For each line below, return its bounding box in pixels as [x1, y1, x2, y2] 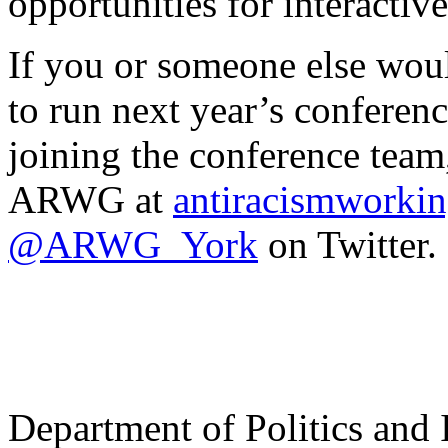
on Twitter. [258, 222, 437, 266]
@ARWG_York [8, 222, 258, 266]
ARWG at [8, 177, 173, 221]
